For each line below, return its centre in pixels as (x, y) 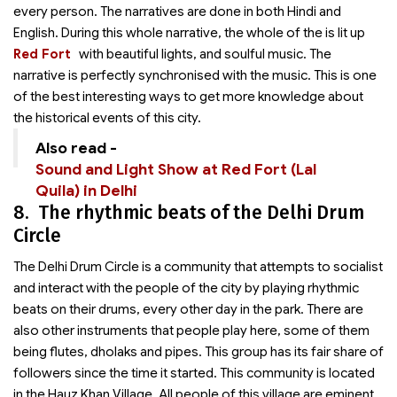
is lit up (345, 33)
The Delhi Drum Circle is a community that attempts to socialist (198, 267)
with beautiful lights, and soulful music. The (205, 54)
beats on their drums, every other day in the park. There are (188, 309)
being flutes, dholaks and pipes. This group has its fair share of (198, 352)
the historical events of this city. (107, 118)
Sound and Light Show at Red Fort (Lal (176, 169)
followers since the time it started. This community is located (194, 373)
